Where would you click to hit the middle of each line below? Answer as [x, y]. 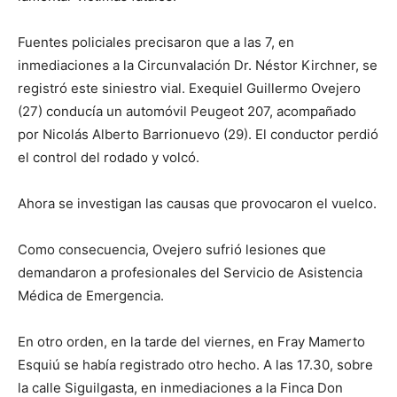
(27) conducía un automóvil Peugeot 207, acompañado [187, 111]
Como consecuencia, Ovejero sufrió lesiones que [172, 249]
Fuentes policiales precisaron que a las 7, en [156, 42]
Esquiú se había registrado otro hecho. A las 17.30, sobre [195, 365]
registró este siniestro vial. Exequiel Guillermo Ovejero [189, 88]
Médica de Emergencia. [91, 296]
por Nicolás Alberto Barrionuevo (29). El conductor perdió [198, 134]
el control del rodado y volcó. [109, 157]
